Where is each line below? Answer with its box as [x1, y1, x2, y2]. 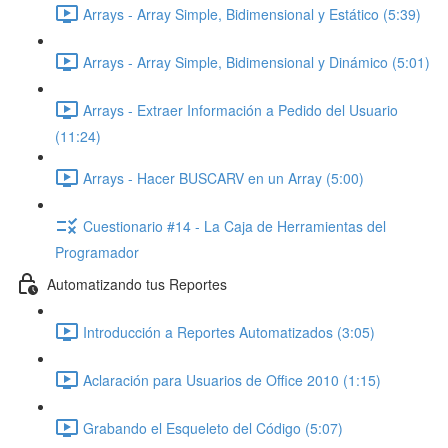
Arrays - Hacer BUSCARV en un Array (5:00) [83, 167, 364, 188]
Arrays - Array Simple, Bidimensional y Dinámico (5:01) [83, 51, 430, 72]
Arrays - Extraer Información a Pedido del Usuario [83, 99, 398, 120]
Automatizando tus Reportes [47, 273, 227, 294]
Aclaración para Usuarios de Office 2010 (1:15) [83, 369, 381, 390]
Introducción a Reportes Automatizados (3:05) [83, 321, 375, 342]
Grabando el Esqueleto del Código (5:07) [83, 417, 343, 438]
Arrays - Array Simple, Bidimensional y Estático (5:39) [83, 3, 421, 24]
